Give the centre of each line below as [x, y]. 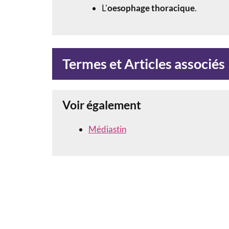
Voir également [102, 105]
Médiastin [107, 129]
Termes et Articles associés [144, 63]
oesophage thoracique [151, 8]
